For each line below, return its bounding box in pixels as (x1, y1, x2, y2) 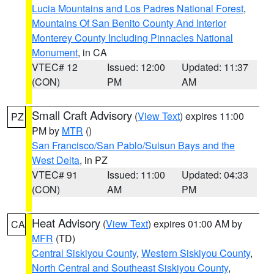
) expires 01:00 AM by (148, 217, 242, 231)
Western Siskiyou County (141, 246, 250, 260)
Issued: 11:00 (106, 168, 165, 182)
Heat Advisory (32, 215, 100, 231)
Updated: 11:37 (182, 60, 249, 74)
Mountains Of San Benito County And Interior (32, 16, 226, 30)
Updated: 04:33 (182, 168, 249, 182)
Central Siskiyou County (32, 246, 136, 260)
